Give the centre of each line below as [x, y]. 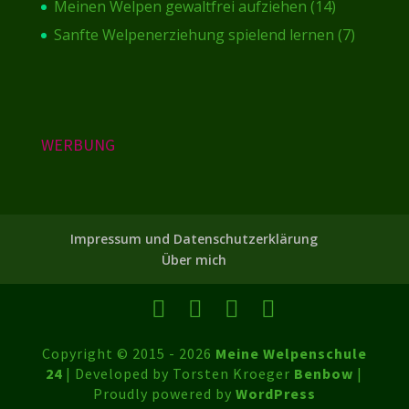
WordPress [275, 393]
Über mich [194, 259]
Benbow [324, 373]
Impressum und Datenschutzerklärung [194, 238]
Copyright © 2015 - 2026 [128, 353]
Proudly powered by [164, 393]
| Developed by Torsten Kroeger [180, 373]
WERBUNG [78, 144]
